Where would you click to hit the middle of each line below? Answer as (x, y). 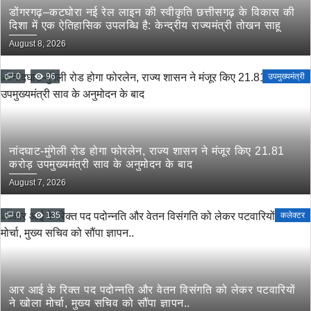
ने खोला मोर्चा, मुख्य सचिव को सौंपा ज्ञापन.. (100, 303)
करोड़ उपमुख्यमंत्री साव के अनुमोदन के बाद (101, 164)
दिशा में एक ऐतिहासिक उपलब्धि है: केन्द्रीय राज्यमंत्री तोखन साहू (145, 25)
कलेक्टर (293, 215)
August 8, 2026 (37, 44)
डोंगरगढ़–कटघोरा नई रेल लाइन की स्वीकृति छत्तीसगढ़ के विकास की (152, 12)
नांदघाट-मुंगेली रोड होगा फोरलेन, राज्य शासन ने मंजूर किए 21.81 (147, 151)
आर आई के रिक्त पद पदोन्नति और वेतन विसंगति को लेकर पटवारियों (152, 290)
